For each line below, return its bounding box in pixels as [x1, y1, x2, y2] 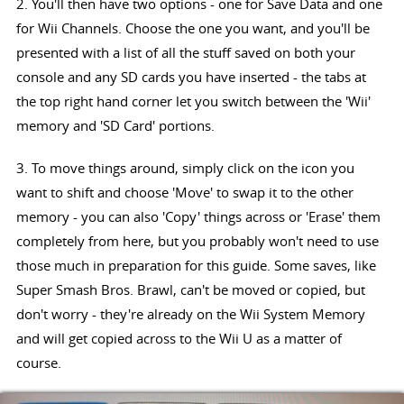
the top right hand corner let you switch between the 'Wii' [15, 92, 371, 111]
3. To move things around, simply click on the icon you [15, 159, 354, 178]
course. [15, 353, 61, 372]
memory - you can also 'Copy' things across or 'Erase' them [15, 207, 381, 226]
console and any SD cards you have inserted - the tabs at [15, 68, 366, 87]
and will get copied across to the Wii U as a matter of [15, 329, 342, 348]
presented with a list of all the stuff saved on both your [15, 43, 355, 62]
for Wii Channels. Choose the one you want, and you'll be [15, 19, 370, 38]
